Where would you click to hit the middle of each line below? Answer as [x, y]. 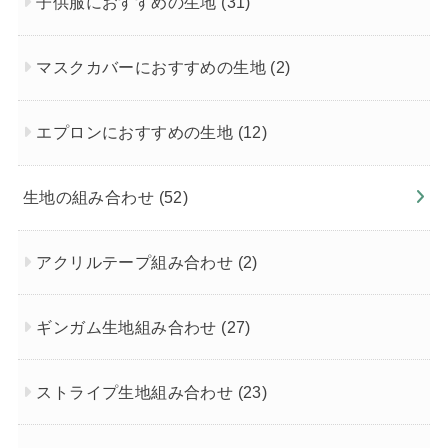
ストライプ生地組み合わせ [137, 391]
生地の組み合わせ [90, 197]
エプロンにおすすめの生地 [137, 132]
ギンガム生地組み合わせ [129, 326]
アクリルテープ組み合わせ [137, 261]
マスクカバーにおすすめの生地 [153, 67]
